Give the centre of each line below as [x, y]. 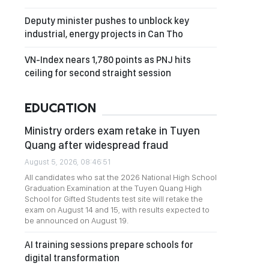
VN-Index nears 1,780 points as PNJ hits [108, 60]
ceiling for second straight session [98, 73]
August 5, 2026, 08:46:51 [68, 162]
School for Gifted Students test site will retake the [114, 199]
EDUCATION [60, 107]
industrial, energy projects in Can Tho [104, 34]
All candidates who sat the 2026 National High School [121, 177]
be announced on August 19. [77, 220]
